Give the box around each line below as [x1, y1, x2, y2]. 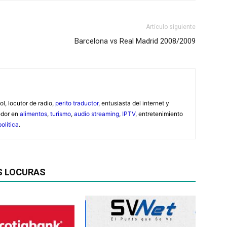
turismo [50, 109, 71, 118]
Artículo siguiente [146, 23, 196, 30]
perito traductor [55, 99, 98, 107]
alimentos [20, 109, 47, 118]
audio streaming [74, 109, 119, 118]
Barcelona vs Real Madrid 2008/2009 [74, 36, 196, 46]
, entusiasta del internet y [98, 99, 169, 107]
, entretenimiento [135, 109, 183, 118]
